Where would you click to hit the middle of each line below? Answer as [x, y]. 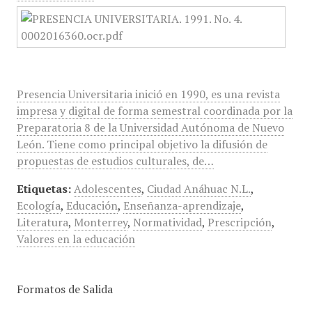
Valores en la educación [76, 239]
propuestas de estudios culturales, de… [115, 161]
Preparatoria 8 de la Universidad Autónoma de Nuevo [150, 127]
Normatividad [167, 222]
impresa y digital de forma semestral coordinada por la [154, 111]
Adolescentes [107, 189]
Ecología [38, 205]
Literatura [42, 222]
